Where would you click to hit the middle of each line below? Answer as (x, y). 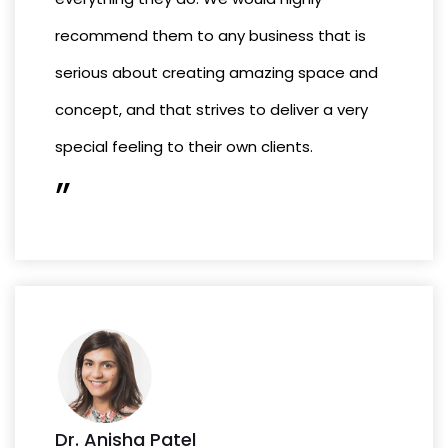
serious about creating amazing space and (216, 73)
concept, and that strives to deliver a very (211, 110)
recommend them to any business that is (210, 36)
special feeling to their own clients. (184, 147)
